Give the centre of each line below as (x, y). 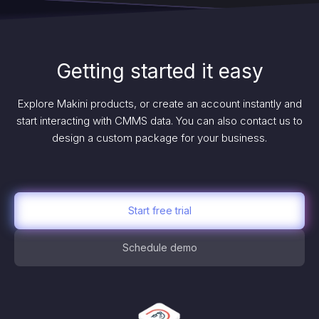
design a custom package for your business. (159, 138)
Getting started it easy (159, 71)
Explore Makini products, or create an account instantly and (159, 104)
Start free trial (159, 210)
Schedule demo (159, 247)
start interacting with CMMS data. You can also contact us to (159, 121)
